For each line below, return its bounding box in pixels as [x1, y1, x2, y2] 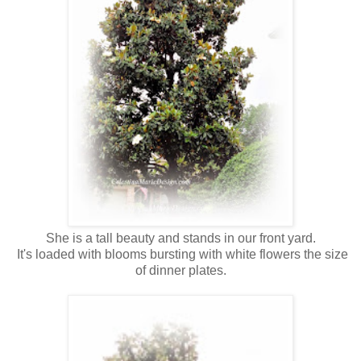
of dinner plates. [135, 263, 226, 277]
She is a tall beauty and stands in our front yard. [45, 230, 316, 245]
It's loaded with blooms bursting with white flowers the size [13, 247, 348, 261]
